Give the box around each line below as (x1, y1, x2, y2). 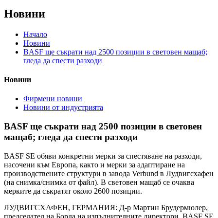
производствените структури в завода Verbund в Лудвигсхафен (4, 169, 214, 178)
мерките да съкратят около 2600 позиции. (4, 186, 142, 195)
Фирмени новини (23, 94, 82, 103)
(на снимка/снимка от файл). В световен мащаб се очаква (4, 178, 194, 186)
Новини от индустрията (23, 103, 103, 112)
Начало (23, 30, 47, 38)
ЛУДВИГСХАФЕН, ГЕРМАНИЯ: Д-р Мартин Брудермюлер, (4, 203, 208, 212)
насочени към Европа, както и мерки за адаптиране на (4, 160, 185, 169)
